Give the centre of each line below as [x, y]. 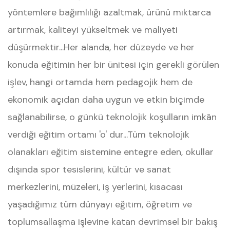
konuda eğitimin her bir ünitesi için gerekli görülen [113, 65]
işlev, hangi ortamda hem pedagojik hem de [100, 82]
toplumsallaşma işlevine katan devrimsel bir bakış [113, 222]
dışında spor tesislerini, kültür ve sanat [89, 169]
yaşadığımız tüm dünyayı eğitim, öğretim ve [100, 204]
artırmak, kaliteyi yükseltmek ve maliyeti [93, 30]
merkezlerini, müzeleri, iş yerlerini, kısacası [95, 187]
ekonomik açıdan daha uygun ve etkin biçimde [106, 100]
